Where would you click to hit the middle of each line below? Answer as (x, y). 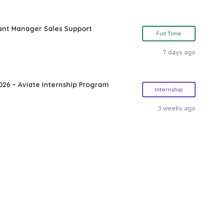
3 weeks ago (177, 108)
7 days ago (179, 52)
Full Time (169, 33)
